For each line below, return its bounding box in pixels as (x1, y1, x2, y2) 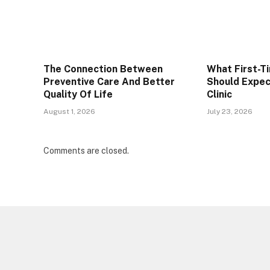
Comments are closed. (43, 146, 129, 156)
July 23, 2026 (207, 107, 253, 116)
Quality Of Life (43, 89, 113, 101)
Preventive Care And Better (43, 76, 175, 88)
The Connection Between (43, 63, 163, 75)
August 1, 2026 (43, 107, 95, 116)
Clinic (207, 89, 233, 101)
